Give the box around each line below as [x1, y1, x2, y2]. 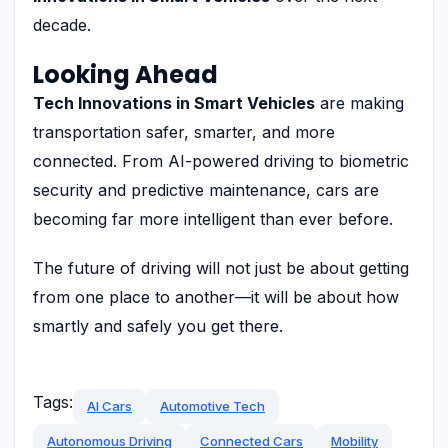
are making [315, 92, 404, 113]
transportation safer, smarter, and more [33, 121, 335, 142]
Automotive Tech [160, 397, 265, 414]
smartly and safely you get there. [33, 315, 283, 336]
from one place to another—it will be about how [33, 286, 399, 307]
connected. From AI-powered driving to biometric [33, 150, 409, 171]
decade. [33, 14, 91, 35]
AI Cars [87, 397, 132, 414]
